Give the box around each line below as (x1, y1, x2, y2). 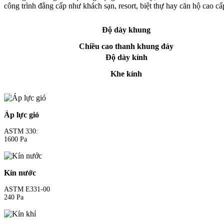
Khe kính (110, 69, 142, 78)
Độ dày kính (105, 53, 147, 62)
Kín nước (4, 168, 36, 177)
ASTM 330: (4, 127, 38, 135)
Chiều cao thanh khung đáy (79, 42, 173, 51)
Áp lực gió (4, 110, 39, 119)
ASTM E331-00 (4, 185, 50, 193)
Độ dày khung (102, 25, 150, 34)
